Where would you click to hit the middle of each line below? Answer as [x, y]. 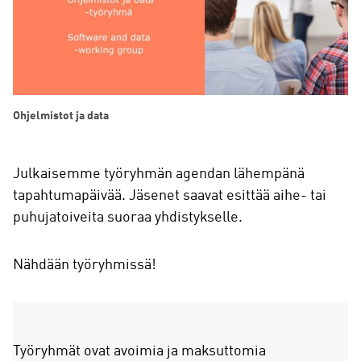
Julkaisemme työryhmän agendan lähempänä [159, 174]
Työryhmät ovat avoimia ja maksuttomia [139, 352]
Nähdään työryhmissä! [85, 266]
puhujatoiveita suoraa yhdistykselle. [128, 218]
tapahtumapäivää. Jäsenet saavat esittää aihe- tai [170, 196]
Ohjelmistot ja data [61, 116]
